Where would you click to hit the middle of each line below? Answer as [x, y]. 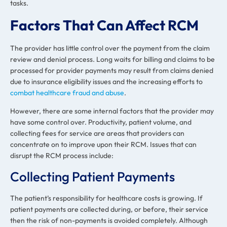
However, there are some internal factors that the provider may [112, 111]
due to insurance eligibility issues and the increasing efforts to [106, 81]
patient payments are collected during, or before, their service [109, 209]
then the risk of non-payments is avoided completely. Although [109, 220]
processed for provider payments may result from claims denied [112, 70]
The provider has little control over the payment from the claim [110, 48]
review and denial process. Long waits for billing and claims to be [112, 59]
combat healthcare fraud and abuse [67, 92]
